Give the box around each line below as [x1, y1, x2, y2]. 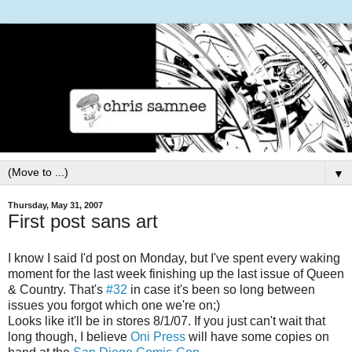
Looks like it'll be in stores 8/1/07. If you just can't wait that [8, 314, 325, 328]
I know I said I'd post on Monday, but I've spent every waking [8, 251, 340, 266]
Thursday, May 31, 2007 [8, 200, 103, 211]
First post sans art [8, 210, 158, 232]
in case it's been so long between [127, 283, 315, 297]
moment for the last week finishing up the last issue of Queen [8, 267, 344, 281]
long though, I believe [8, 330, 130, 344]
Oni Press [130, 330, 185, 344]
